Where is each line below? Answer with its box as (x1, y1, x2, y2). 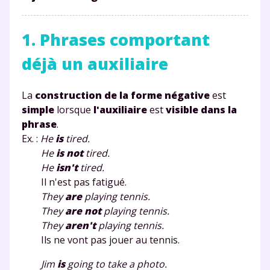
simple (22, 102, 54, 116)
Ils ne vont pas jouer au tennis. (22, 233, 180, 246)
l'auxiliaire (93, 102, 147, 116)
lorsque (54, 102, 93, 116)
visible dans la (166, 102, 237, 116)
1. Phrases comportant (22, 28, 210, 51)
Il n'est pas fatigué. (22, 175, 127, 189)
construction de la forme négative (35, 88, 210, 102)
